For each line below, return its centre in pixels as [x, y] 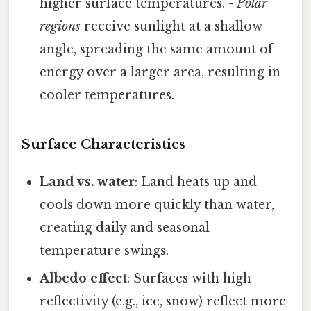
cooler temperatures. [107, 95]
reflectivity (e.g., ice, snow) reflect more [163, 302]
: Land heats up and [196, 182]
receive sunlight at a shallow [172, 27]
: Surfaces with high [190, 279]
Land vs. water [87, 182]
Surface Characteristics [103, 144]
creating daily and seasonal [125, 228]
